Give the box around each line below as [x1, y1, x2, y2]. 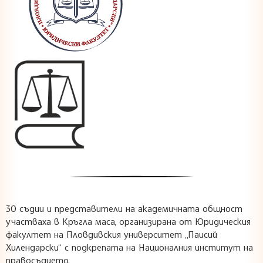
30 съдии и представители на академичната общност [6, 202, 242, 214]
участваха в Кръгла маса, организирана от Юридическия [6, 215, 251, 227]
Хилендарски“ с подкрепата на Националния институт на [6, 241, 253, 253]
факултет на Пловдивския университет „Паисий [6, 228, 217, 240]
